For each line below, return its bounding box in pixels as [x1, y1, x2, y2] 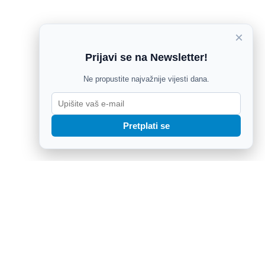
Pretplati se [122, 121, 170, 131]
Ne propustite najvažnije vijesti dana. [83, 75, 209, 83]
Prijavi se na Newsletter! [85, 51, 208, 63]
